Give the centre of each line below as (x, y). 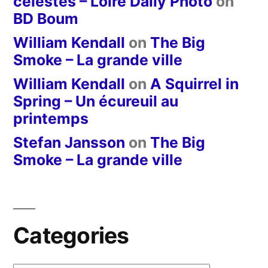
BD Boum (46, 19)
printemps (51, 119)
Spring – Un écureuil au (96, 101)
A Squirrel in (194, 84)
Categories (71, 236)
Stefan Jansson (69, 143)
